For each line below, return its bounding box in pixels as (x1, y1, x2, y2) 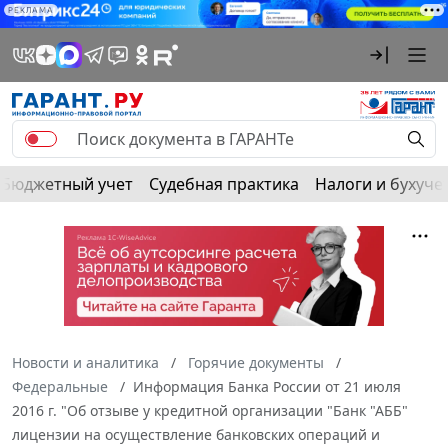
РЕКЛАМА (8, 5, 54, 15)
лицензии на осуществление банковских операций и (12, 425, 380, 445)
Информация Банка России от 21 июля (133, 377, 401, 397)
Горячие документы (188, 353, 324, 373)
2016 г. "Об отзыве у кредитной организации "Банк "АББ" (12, 401, 408, 421)
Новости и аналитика (12, 353, 159, 373)
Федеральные (12, 377, 108, 397)
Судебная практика (149, 173, 299, 196)
